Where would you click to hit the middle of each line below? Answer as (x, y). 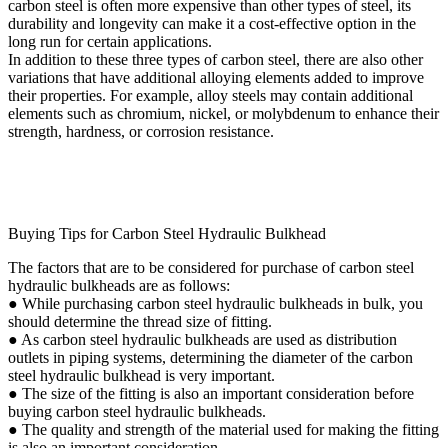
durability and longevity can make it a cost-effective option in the (212, 23)
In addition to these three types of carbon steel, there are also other (215, 59)
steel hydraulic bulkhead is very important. (141, 375)
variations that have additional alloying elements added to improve (216, 77)
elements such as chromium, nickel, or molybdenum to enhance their (223, 113)
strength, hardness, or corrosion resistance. (141, 131)
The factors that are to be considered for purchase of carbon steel (211, 267)
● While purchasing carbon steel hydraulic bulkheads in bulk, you (215, 303)
